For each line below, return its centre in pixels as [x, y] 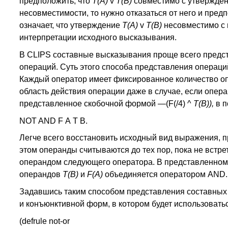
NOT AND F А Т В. [53, 121]
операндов [41, 175]
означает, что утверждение [70, 25]
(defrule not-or [44, 221]
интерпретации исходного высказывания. [98, 37]
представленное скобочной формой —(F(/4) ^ [106, 103]
